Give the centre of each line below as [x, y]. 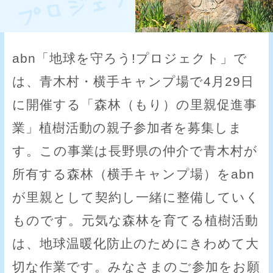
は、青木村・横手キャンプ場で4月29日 [133, 82]
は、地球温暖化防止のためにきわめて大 [136, 244]
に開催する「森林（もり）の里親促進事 [135, 105]
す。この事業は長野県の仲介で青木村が [135, 151]
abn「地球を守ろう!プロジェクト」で [130, 59]
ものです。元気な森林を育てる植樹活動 [136, 221]
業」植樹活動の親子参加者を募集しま [128, 128]
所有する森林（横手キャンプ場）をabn [134, 175]
